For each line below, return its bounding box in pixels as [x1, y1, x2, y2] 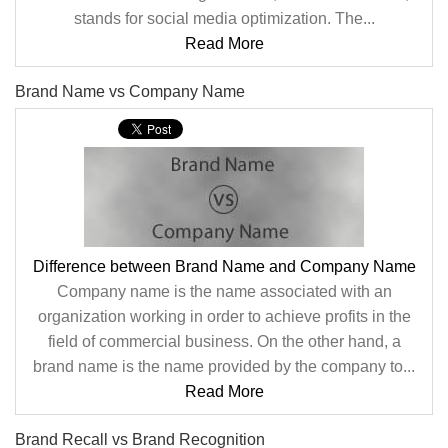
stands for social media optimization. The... [73, 10, 375, 27]
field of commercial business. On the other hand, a [47, 333, 401, 350]
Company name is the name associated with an [56, 283, 392, 300]
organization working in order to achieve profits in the [37, 308, 411, 325]
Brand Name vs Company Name [15, 83, 245, 100]
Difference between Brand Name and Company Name [32, 258, 416, 275]
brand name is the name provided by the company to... [33, 358, 415, 375]
